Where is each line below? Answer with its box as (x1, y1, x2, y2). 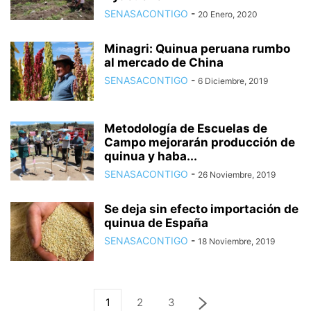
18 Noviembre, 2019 (198, 236, 275, 246)
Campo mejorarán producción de (104, 135, 295, 149)
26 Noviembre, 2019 (198, 169, 276, 180)
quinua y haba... (104, 149, 197, 163)
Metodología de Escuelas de (104, 121, 267, 135)
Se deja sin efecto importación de (104, 202, 299, 216)
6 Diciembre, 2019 (198, 76, 268, 86)
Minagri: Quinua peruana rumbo (104, 42, 290, 56)
